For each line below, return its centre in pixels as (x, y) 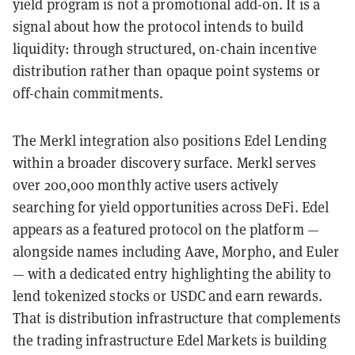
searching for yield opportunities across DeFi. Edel (171, 206)
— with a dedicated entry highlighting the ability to (172, 273)
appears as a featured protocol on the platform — (166, 229)
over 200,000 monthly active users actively (146, 184)
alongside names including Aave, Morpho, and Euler (176, 251)
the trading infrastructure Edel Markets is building (170, 340)
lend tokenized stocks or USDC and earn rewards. (168, 295)
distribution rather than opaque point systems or (166, 70)
